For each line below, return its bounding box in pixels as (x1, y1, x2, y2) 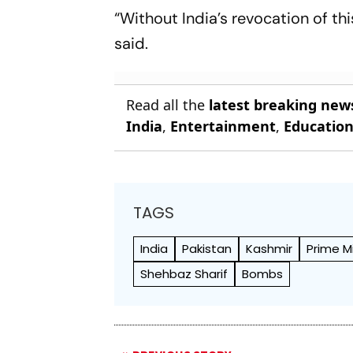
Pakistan (182, 240, 232, 257)
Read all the (126, 95, 210, 114)
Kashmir (246, 240, 293, 257)
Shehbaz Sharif (140, 265, 229, 282)
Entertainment (170, 116, 277, 136)
